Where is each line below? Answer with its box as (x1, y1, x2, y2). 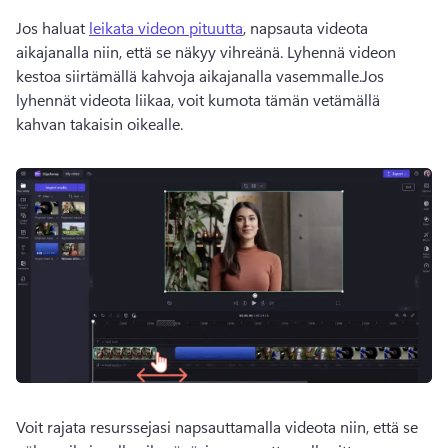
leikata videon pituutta (89, 17, 243, 38)
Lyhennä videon (287, 41, 396, 62)
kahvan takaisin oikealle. (16, 113, 187, 134)
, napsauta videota (243, 17, 368, 38)
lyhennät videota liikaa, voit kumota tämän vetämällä (16, 89, 380, 110)
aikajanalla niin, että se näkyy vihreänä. (16, 41, 287, 62)
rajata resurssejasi (47, 415, 171, 437)
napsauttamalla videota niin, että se (171, 415, 418, 437)
